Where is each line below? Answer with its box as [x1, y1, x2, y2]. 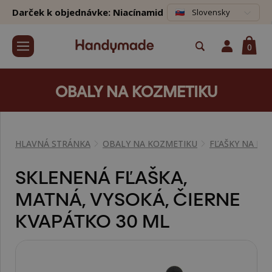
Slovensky [192, 6, 230, 18]
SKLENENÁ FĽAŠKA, [15, 162, 187, 189]
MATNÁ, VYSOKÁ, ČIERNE [15, 184, 240, 211]
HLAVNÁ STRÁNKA [15, 138, 90, 149]
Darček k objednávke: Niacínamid [12, 6, 163, 18]
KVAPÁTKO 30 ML [15, 206, 169, 233]
